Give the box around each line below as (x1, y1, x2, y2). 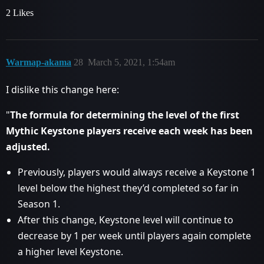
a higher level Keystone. (18, 245, 123, 258)
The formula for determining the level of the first (10, 108, 239, 121)
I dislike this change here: (6, 83, 119, 96)
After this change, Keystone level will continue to (18, 213, 233, 226)
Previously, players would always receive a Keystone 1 (18, 166, 256, 179)
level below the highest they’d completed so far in (18, 181, 239, 194)
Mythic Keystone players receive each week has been (6, 124, 253, 137)
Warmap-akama (6, 57, 71, 67)
